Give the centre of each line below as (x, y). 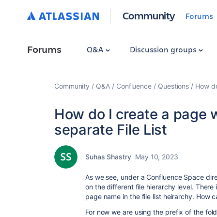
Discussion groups (164, 49)
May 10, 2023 (156, 157)
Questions (173, 86)
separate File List (111, 130)
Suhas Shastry (108, 157)
